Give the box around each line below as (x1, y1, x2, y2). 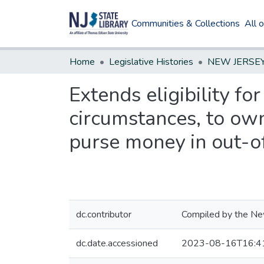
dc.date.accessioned (76, 237, 158, 250)
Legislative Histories (109, 55, 193, 68)
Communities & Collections (131, 17, 240, 30)
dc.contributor (76, 208, 131, 221)
